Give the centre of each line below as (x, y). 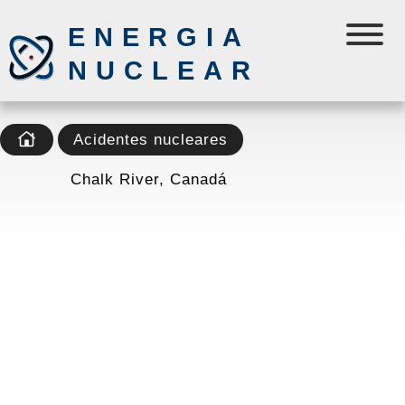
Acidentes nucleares (151, 139)
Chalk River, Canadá (149, 179)
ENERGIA (159, 37)
